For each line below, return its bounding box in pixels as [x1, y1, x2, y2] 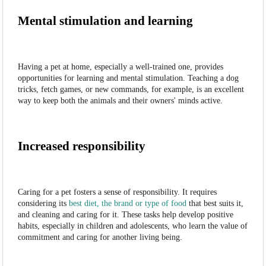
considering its [18, 199, 69, 208]
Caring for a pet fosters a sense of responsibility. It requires [18, 188, 217, 197]
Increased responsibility [18, 139, 146, 154]
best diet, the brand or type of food [69, 199, 187, 208]
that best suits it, [186, 199, 244, 208]
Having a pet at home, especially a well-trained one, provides [18, 62, 224, 72]
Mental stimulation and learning [18, 14, 194, 28]
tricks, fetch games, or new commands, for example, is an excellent [18, 85, 245, 94]
